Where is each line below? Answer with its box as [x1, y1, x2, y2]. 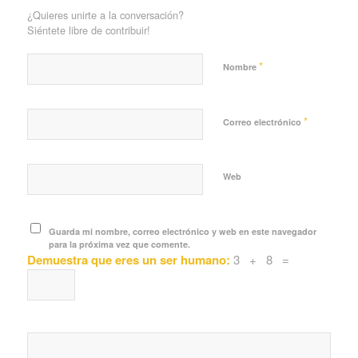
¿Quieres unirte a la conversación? [26, 7, 184, 23]
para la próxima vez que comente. [49, 238, 191, 251]
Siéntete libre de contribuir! [26, 22, 150, 38]
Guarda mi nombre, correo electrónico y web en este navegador [49, 225, 317, 238]
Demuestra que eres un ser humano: [26, 251, 233, 269]
